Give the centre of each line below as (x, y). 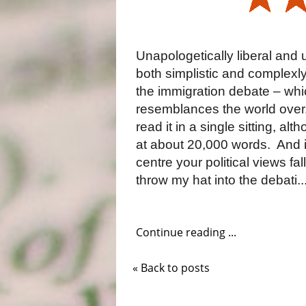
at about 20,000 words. (204, 144)
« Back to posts (171, 267)
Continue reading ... (186, 232)
